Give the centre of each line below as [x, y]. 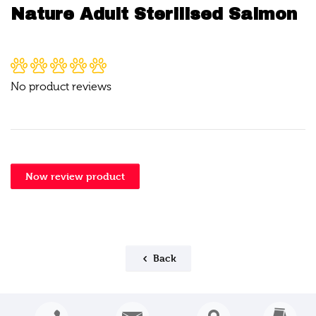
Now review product [75, 176]
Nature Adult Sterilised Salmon [154, 14]
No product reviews [61, 87]
